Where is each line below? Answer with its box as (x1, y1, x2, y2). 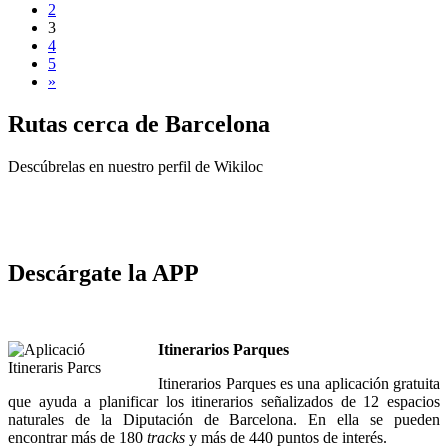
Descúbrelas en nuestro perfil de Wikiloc (8, 157, 263, 175)
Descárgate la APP (8, 260, 199, 287)
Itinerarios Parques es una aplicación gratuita (158, 375, 440, 393)
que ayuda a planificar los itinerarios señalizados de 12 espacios (8, 393, 440, 411)
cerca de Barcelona (73, 110, 270, 137)
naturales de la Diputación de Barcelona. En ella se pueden (8, 411, 440, 429)
